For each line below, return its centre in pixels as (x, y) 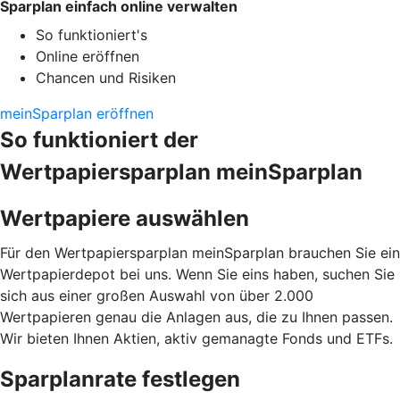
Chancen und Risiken (106, 77)
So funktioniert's (92, 34)
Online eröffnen (87, 56)
